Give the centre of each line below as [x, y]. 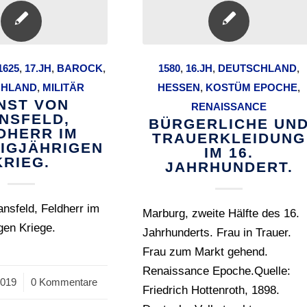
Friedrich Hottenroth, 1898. [211, 290]
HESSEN [179, 87]
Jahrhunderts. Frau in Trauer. [217, 233]
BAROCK [79, 68]
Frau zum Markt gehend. [206, 252]
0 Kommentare [64, 282]
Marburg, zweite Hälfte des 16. [221, 213]
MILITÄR [64, 87]
